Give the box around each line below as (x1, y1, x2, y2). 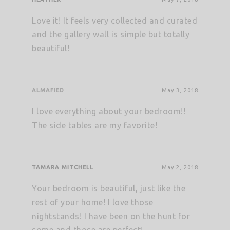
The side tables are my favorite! (32, 121, 158, 130)
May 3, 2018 (161, 87, 198, 94)
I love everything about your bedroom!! (32, 107, 186, 117)
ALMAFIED (32, 87, 65, 94)
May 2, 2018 (161, 164, 198, 171)
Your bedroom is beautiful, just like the (32, 184, 186, 194)
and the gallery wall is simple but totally (32, 30, 190, 40)
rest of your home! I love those (32, 198, 154, 207)
